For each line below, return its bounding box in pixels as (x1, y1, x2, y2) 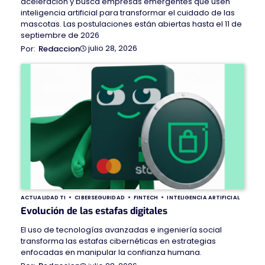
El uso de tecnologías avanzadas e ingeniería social (21, 224, 222, 236)
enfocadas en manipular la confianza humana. (21, 247, 202, 258)
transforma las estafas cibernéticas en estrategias (21, 235, 216, 247)
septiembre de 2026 (21, 29, 99, 41)
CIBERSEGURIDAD (75, 193, 125, 202)
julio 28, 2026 (88, 43, 137, 54)
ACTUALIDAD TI (21, 193, 66, 202)
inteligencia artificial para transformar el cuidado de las (21, 7, 235, 18)
